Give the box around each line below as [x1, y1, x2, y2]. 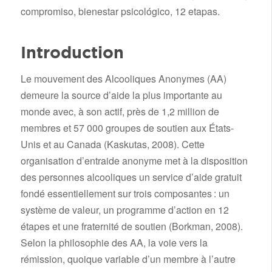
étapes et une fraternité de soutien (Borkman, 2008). [20, 219, 243, 234]
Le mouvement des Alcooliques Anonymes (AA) [20, 72, 226, 86]
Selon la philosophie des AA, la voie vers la [20, 236, 208, 250]
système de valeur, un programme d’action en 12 [20, 203, 229, 217]
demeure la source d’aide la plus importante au [20, 88, 222, 103]
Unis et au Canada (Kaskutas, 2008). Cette [20, 137, 205, 152]
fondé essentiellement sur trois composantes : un [20, 186, 229, 201]
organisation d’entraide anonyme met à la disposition [20, 154, 248, 168]
